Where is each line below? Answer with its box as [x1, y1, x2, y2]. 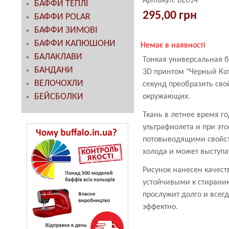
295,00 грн [142, 10, 197, 22]
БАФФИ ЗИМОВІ [34, 26, 98, 35]
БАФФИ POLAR [34, 13, 90, 22]
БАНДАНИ [34, 66, 73, 75]
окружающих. [142, 93, 190, 101]
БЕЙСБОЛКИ [34, 93, 83, 102]
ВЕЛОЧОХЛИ [34, 79, 83, 88]
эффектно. [142, 203, 178, 212]
